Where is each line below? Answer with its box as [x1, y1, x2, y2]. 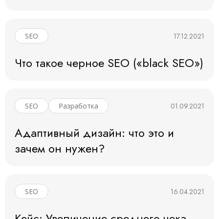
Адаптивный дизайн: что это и [15, 124, 174, 142]
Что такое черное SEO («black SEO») [15, 54, 203, 72]
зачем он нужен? [15, 140, 105, 157]
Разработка [59, 101, 98, 111]
